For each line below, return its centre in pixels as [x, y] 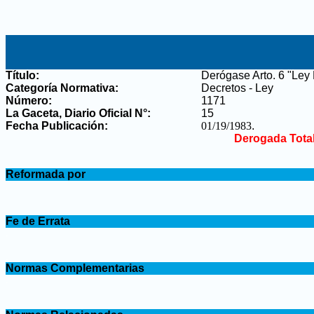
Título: [22, 75]
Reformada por [46, 174]
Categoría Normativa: [62, 88]
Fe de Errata [38, 221]
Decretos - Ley [237, 88]
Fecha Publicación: [57, 126]
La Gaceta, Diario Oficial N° [76, 113]
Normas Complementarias [75, 268]
